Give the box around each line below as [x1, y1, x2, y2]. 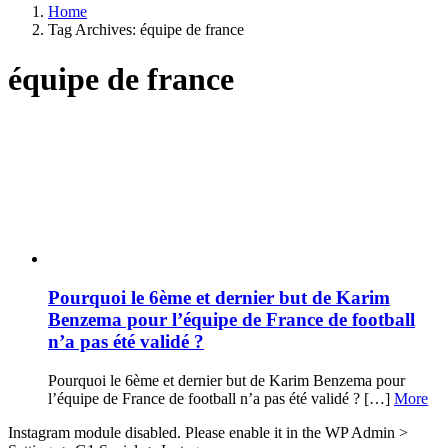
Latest [7, 118, 71, 145]
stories [7, 145, 74, 172]
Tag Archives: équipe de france [48, 21, 244, 39]
